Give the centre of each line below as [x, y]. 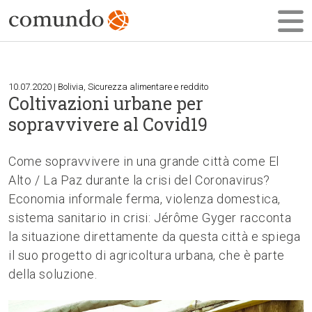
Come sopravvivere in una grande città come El [144, 161]
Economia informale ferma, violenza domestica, [145, 199]
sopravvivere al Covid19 [108, 124]
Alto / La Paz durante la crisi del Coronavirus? [140, 180]
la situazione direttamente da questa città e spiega [155, 236]
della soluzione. [53, 274]
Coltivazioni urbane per [106, 103]
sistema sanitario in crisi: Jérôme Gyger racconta [150, 218]
